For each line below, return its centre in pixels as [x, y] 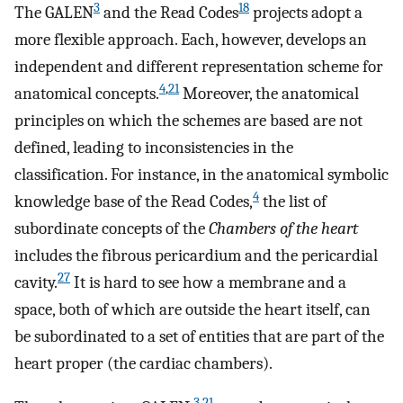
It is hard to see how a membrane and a [208, 283]
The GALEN [54, 13]
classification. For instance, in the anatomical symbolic [201, 175]
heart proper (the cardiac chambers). [143, 364]
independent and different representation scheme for [199, 67]
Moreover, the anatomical [269, 94]
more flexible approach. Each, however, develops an [191, 40]
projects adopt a [306, 13]
